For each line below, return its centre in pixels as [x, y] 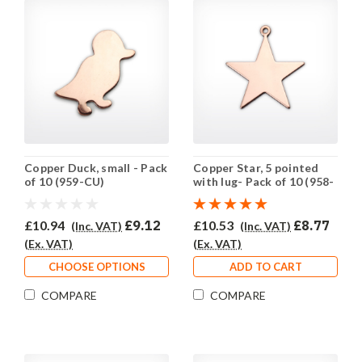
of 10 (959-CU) [65, 182]
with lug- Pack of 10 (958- [264, 182]
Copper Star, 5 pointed [256, 168]
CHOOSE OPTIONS [97, 267]
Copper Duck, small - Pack [96, 168]
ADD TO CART [265, 267]
